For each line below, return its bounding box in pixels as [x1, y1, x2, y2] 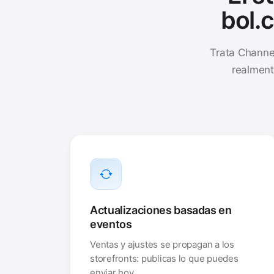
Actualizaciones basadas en [90, 204, 232, 217]
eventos [90, 218, 132, 231]
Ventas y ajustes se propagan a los [90, 238, 234, 250]
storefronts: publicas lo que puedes [90, 252, 239, 264]
